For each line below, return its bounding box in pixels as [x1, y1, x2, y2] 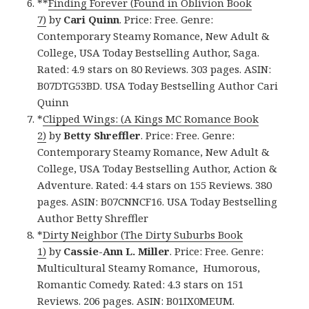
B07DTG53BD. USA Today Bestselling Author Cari [37, 78, 279, 92]
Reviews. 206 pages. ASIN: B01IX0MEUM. [37, 293, 235, 308]
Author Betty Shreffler [37, 210, 149, 225]
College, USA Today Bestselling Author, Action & [37, 161, 278, 175]
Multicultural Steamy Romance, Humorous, [37, 260, 261, 275]
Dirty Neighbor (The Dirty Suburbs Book [43, 227, 243, 241]
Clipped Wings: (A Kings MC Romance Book [43, 111, 259, 126]
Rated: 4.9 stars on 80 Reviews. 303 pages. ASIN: [37, 61, 272, 76]
